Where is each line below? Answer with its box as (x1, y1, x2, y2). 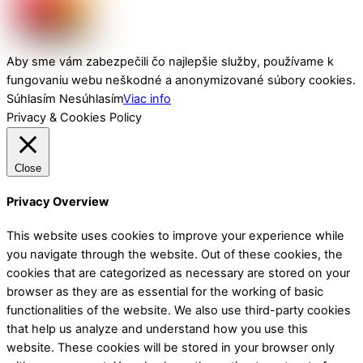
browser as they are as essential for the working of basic (6, 284, 323, 300)
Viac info (123, 92, 171, 107)
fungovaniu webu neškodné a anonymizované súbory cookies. (6, 73, 356, 88)
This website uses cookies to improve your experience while (6, 228, 344, 244)
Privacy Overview (6, 194, 109, 209)
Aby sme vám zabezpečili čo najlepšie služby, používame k (6, 54, 334, 70)
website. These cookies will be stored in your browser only (6, 340, 335, 356)
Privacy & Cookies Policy (6, 110, 142, 126)
